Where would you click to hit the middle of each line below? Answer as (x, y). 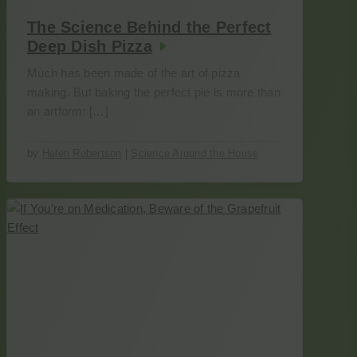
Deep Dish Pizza (90, 46)
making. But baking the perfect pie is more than (154, 92)
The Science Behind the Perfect (149, 27)
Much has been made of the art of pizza (134, 73)
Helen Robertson (82, 153)
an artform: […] (68, 111)
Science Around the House (195, 153)
